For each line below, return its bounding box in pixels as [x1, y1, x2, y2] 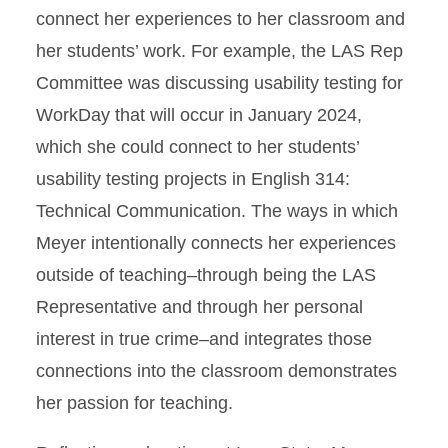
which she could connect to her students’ [36, 137, 359, 157]
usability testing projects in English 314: [36, 169, 350, 189]
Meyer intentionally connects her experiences [36, 233, 396, 253]
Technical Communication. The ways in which [36, 201, 398, 221]
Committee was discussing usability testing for [36, 73, 403, 93]
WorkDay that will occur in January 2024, [36, 105, 362, 125]
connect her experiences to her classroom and [36, 9, 405, 29]
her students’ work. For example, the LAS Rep [36, 41, 403, 61]
